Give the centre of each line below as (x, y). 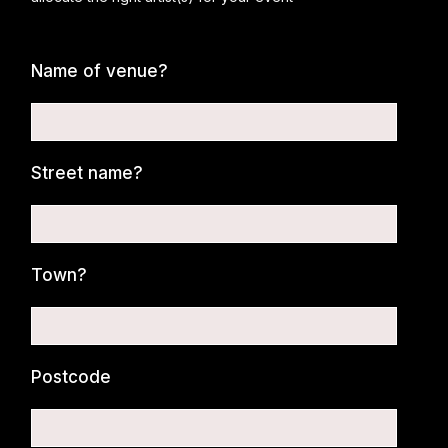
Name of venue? (100, 71)
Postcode (71, 377)
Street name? (87, 173)
